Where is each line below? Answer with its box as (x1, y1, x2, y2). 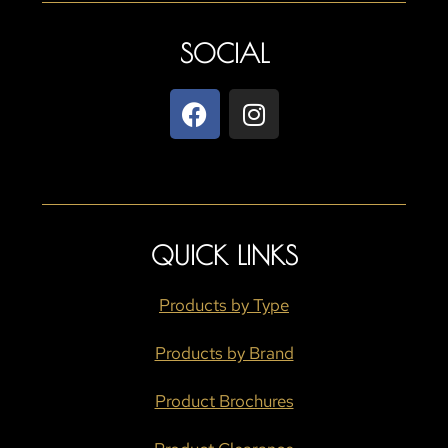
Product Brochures (154, 390, 294, 413)
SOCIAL (179, 38, 269, 69)
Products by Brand (154, 342, 294, 365)
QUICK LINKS (150, 240, 298, 271)
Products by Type (159, 294, 289, 317)
